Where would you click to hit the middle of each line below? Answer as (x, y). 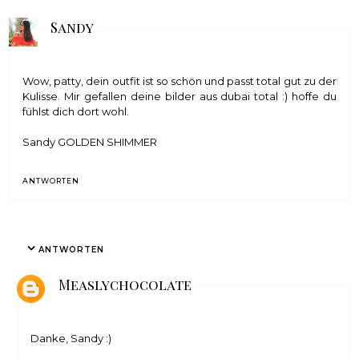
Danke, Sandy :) (71, 339)
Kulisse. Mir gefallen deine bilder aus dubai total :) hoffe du (179, 97)
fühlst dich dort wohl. (76, 112)
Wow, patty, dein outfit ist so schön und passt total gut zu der (179, 81)
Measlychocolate (125, 285)
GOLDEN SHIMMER (108, 142)
